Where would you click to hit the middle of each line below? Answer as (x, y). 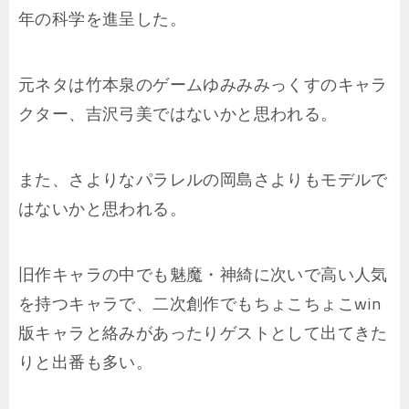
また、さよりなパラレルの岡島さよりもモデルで (203, 180)
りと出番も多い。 (86, 362)
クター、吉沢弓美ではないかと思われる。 (178, 114)
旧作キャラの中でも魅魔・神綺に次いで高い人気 (203, 275)
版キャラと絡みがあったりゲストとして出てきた (203, 333)
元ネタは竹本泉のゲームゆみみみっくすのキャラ (203, 85)
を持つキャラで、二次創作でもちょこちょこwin (200, 304)
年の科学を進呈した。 (102, 19)
